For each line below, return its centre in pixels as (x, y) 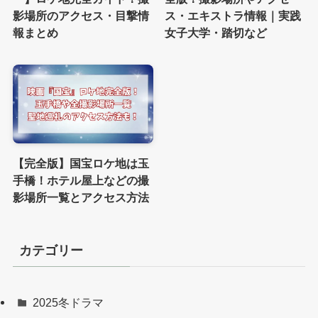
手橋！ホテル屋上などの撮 (81, 181)
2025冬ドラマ (68, 303)
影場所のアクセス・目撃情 (81, 16)
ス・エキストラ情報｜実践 (233, 16)
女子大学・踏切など (216, 33)
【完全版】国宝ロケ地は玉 (81, 164)
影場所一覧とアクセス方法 (81, 198)
